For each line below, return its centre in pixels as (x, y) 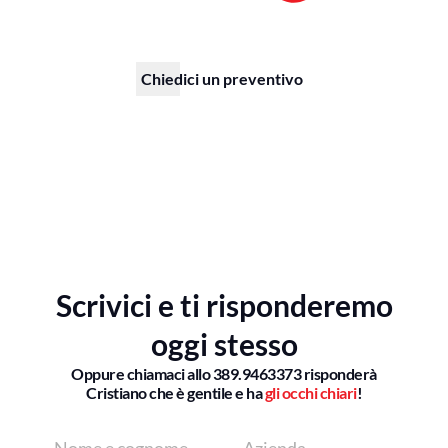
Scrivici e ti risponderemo (224, 304)
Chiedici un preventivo (221, 78)
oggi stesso (224, 343)
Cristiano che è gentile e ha (175, 392)
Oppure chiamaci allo (142, 373)
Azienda (257, 432)
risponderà (340, 373)
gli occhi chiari (310, 392)
